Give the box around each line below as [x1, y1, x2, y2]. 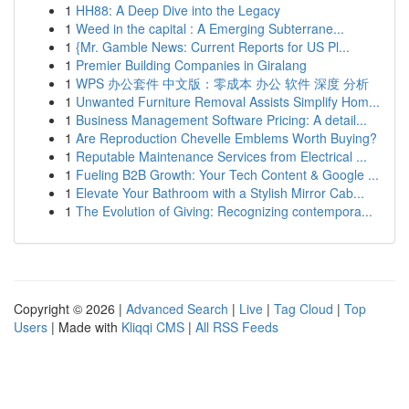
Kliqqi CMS [121, 318, 184, 336]
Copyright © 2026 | [14, 299, 126, 318]
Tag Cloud [274, 299, 333, 318]
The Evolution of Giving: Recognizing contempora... [76, 202, 372, 220]
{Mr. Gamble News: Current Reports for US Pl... [76, 37, 350, 56]
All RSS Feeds [195, 318, 278, 336]
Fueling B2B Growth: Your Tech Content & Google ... [76, 165, 379, 184]
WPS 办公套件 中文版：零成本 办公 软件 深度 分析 [76, 74, 369, 92]
